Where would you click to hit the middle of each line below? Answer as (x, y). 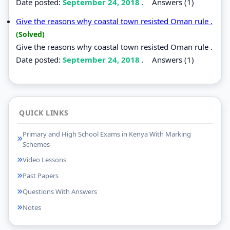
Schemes (36, 144)
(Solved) (30, 34)
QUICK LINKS (44, 112)
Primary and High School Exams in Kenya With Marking (107, 134)
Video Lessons (44, 160)
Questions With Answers (60, 191)
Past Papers (41, 176)
